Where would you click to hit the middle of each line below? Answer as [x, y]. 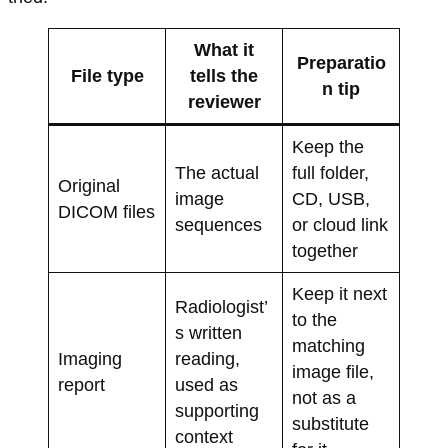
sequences [218, 224]
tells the [224, 75]
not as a [323, 397]
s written [208, 332]
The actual [216, 172]
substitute [330, 423]
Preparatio [341, 62]
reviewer [224, 101]
